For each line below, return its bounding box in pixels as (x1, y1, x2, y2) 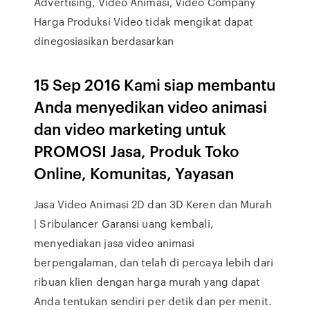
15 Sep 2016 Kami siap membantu (34, 73, 276, 95)
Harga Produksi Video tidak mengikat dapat (34, 14, 254, 29)
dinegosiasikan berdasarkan (34, 33, 176, 48)
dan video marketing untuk (34, 118, 227, 139)
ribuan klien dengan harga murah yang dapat (34, 274, 261, 289)
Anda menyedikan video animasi (34, 95, 268, 117)
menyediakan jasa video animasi (34, 235, 195, 250)
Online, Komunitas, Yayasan (34, 162, 238, 183)
